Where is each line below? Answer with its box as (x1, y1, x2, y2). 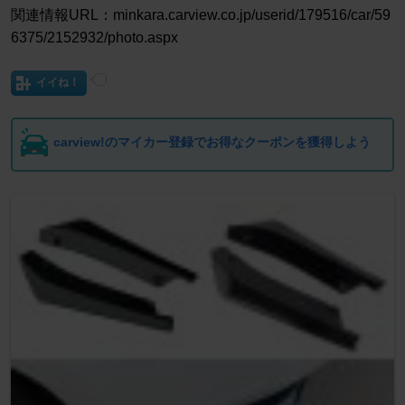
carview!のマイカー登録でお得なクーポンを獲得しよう (53, 135, 371, 150)
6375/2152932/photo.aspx (11, 30, 178, 46)
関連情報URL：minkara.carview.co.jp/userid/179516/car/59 (11, 7, 391, 24)
